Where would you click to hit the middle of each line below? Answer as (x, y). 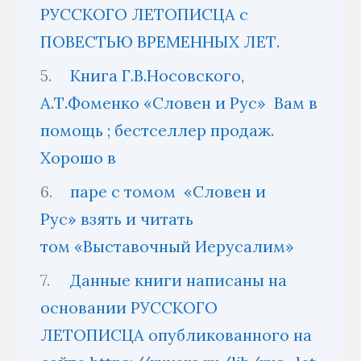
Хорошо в (78, 157)
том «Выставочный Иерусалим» (169, 246)
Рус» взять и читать (117, 218)
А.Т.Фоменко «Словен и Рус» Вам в (179, 102)
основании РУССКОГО (129, 307)
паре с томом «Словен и (168, 191)
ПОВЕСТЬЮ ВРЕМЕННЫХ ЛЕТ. (160, 41)
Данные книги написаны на (178, 280)
